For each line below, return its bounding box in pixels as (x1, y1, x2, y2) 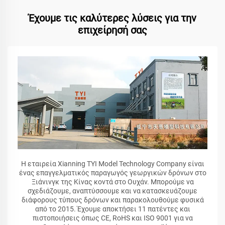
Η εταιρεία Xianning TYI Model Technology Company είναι (21, 160, 204, 168)
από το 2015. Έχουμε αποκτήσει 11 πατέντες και (35, 205, 190, 213)
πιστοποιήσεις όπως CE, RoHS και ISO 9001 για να (32, 214, 193, 222)
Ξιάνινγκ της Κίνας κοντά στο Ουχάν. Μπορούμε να (31, 178, 194, 186)
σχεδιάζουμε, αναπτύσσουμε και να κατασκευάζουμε (28, 187, 197, 195)
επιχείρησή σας (78, 24, 147, 37)
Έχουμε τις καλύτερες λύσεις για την (29, 12, 196, 25)
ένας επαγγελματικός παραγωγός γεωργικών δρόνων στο (19, 169, 206, 177)
